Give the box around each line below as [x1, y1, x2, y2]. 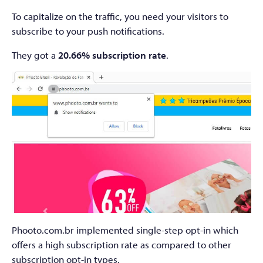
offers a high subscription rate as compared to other [12, 238, 231, 251]
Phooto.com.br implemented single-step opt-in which [12, 224, 238, 237]
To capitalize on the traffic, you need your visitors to [12, 9, 228, 22]
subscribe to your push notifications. [12, 24, 164, 37]
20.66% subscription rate [58, 48, 166, 61]
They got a [12, 48, 58, 61]
